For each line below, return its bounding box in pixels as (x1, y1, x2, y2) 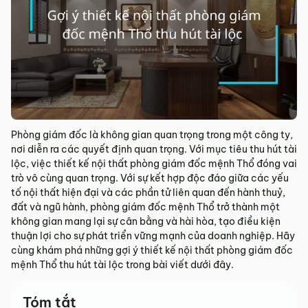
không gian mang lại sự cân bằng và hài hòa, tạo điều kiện (11, 215, 280, 228)
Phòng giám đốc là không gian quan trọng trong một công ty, (11, 129, 293, 142)
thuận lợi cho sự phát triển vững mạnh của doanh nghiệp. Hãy (11, 230, 295, 243)
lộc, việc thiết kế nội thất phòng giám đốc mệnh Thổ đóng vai (11, 157, 297, 170)
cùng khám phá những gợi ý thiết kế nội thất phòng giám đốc (11, 244, 293, 257)
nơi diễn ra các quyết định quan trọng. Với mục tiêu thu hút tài (11, 143, 297, 156)
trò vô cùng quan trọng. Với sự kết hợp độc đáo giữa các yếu (11, 172, 289, 185)
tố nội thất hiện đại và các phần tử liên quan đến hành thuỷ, (11, 186, 285, 199)
